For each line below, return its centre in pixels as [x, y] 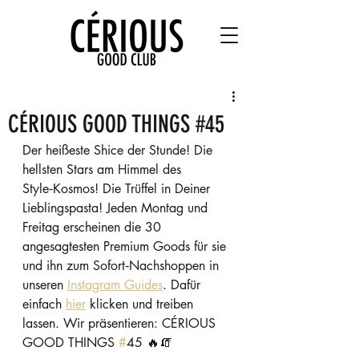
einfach [44, 304]
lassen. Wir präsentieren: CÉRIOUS [121, 323]
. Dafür [184, 285]
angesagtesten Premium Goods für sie [126, 246]
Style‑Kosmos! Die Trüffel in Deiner [118, 189]
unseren [45, 285]
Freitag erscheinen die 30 [94, 227]
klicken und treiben [141, 304]
